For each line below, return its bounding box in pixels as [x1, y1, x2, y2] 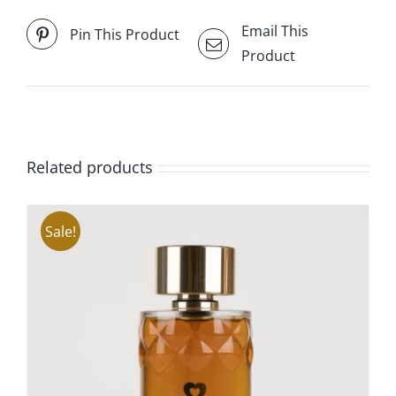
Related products [27, 156, 153, 179]
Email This [241, 21, 308, 42]
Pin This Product [70, 24, 179, 44]
